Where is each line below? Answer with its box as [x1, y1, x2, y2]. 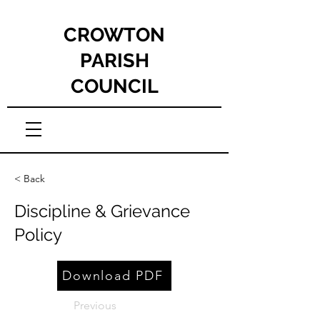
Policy [14, 224, 62, 245]
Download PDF [62, 268, 164, 284]
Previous [74, 299, 116, 312]
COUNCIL [70, 75, 159, 97]
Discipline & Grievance [14, 201, 190, 221]
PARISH [79, 49, 149, 71]
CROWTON [64, 24, 165, 46]
